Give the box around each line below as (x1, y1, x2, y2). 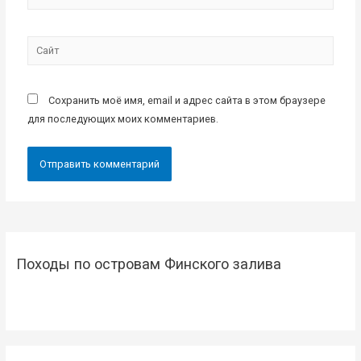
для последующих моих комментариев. (27, 113, 219, 126)
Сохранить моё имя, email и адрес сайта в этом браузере (48, 94, 326, 107)
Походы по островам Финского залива (15, 255, 281, 272)
